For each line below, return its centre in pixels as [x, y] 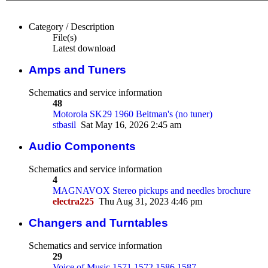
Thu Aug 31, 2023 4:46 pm [150, 201]
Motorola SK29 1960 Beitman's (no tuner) [133, 114]
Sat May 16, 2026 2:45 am [131, 124]
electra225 [73, 201]
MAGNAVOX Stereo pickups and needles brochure [152, 190]
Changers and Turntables [98, 223]
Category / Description [71, 26]
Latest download [84, 48]
